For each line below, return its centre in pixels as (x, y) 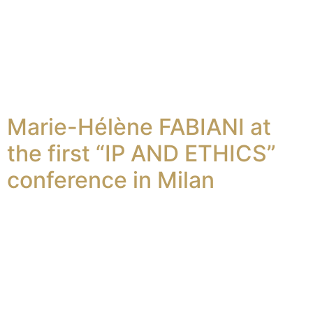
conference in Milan (111, 180)
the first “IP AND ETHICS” (141, 154)
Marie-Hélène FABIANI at (139, 127)
